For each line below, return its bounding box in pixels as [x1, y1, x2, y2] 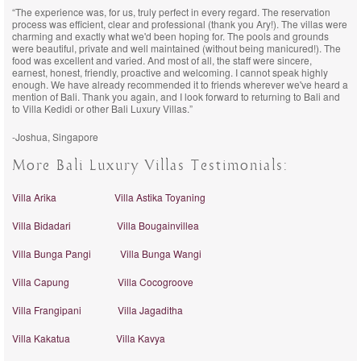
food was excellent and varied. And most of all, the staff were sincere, [12, 53, 312, 67]
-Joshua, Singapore [12, 130, 98, 143]
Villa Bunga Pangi [12, 247, 91, 260]
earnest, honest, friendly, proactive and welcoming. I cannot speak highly [12, 65, 328, 79]
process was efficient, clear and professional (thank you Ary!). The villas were [12, 17, 347, 31]
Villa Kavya [116, 331, 165, 345]
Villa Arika [12, 190, 56, 204]
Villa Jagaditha [118, 303, 183, 317]
